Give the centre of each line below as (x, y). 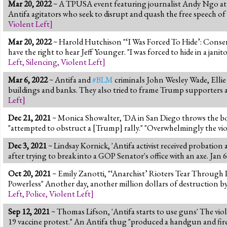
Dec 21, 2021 (29, 117)
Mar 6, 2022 (28, 79)
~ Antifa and (70, 79)
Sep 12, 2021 (29, 211)
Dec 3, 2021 (27, 145)
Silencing (42, 62)
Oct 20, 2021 (29, 173)
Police (36, 193)
